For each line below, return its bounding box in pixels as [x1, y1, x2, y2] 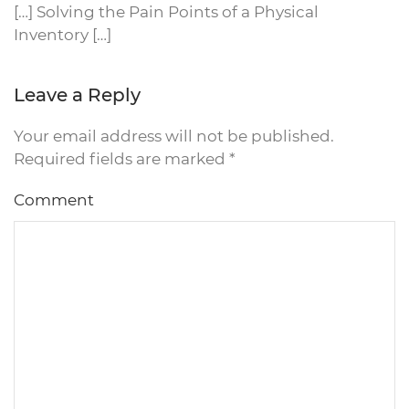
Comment [14, 191, 94, 209]
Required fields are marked [14, 150, 229, 168]
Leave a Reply [14, 84, 141, 106]
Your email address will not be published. [14, 127, 334, 145]
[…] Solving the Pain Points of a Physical [14, 3, 319, 21]
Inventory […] [14, 26, 111, 44]
